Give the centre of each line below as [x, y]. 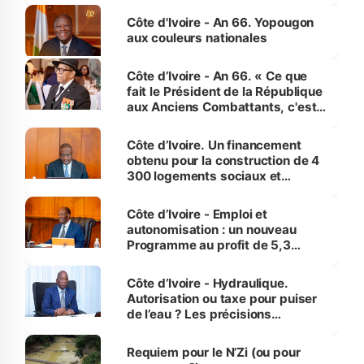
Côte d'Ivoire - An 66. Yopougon [220, 23]
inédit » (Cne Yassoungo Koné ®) [223, 123]
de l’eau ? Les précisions [199, 314]
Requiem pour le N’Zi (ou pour [213, 353]
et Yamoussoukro [178, 207]
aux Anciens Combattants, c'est [221, 107]
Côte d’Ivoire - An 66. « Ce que [217, 76]
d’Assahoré [159, 330]
